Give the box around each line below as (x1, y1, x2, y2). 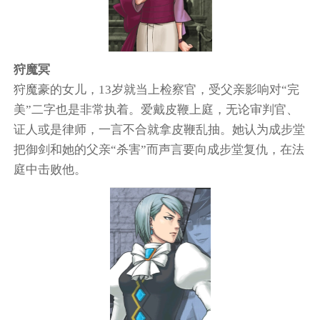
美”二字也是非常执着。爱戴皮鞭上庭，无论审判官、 (14, 102, 299, 116)
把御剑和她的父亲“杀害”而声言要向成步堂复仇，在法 (14, 142, 305, 156)
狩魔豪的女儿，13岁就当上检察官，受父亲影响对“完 (14, 82, 300, 96)
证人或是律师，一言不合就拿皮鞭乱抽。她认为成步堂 (14, 122, 306, 136)
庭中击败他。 (14, 162, 87, 176)
